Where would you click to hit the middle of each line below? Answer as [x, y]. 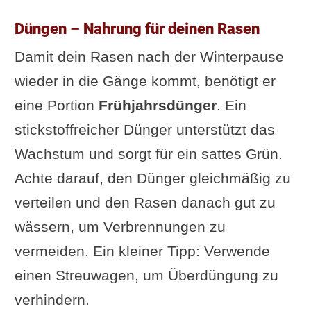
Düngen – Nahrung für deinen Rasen [137, 28]
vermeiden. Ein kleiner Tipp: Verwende [142, 251]
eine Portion [56, 105]
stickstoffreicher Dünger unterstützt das [144, 129]
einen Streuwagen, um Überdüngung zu [146, 275]
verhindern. [52, 299]
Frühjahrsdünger [157, 105]
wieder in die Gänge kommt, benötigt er [145, 81]
